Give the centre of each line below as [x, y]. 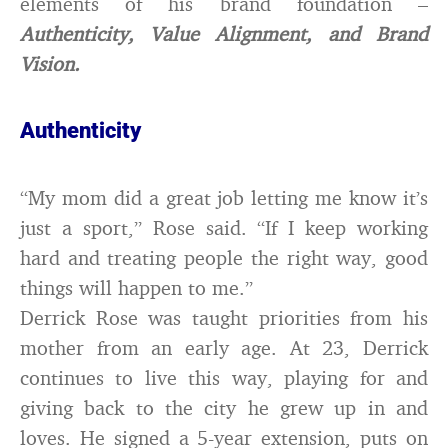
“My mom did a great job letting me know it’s [224, 197]
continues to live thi [116, 377]
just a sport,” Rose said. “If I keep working [224, 227]
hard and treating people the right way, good [224, 257]
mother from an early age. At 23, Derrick [224, 347]
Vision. [50, 63]
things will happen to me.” [136, 287]
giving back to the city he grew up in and [224, 407]
